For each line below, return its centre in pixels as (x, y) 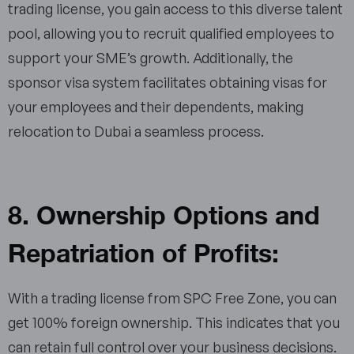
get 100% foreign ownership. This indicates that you (174, 323)
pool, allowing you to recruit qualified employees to (171, 34)
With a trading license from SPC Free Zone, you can (172, 298)
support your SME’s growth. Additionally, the (151, 58)
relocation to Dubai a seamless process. (139, 132)
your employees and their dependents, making (156, 107)
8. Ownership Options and (164, 213)
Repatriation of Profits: (143, 251)
